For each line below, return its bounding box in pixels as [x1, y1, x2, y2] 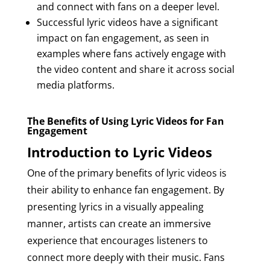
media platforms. [36, 78, 115, 92]
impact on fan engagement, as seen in [36, 31, 209, 45]
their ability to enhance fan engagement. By [27, 183, 224, 196]
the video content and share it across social [36, 62, 234, 76]
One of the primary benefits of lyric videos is [27, 166, 227, 180]
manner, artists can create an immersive [27, 216, 211, 230]
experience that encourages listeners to [27, 233, 208, 247]
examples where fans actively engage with [36, 46, 226, 60]
